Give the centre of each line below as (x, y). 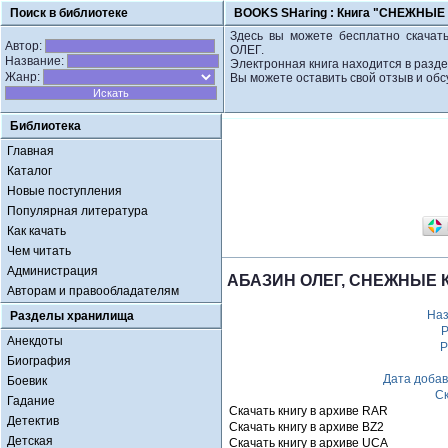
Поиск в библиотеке (69, 13)
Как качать (36, 231)
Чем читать (39, 251)
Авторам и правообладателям (93, 291)
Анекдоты (35, 341)
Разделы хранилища (72, 316)
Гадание (31, 401)
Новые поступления (64, 191)
